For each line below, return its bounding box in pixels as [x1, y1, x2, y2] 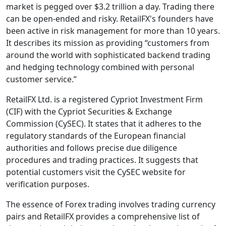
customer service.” [6, 74, 77, 85]
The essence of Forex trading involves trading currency [6, 199, 215, 210]
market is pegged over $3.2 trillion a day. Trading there [6, 1, 214, 12]
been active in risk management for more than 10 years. [6, 25, 220, 36]
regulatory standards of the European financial [6, 130, 186, 141]
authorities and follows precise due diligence [6, 142, 177, 153]
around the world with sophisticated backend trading [6, 49, 210, 61]
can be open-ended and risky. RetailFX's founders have [6, 13, 213, 24]
